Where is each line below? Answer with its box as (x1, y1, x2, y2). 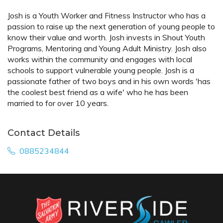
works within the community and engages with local (7, 54, 192, 65)
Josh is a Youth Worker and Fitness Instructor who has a (7, 10, 206, 21)
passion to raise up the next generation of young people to (7, 21, 215, 32)
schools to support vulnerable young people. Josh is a (7, 65, 194, 76)
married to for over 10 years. (7, 98, 109, 109)
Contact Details (7, 127, 80, 139)
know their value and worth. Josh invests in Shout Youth (7, 32, 205, 43)
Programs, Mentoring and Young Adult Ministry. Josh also (7, 43, 207, 54)
